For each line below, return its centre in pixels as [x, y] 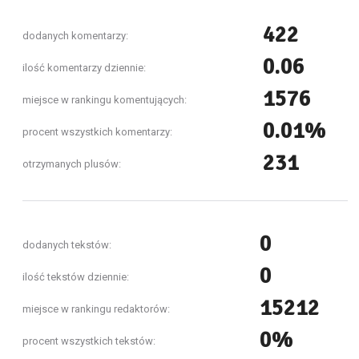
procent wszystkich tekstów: [89, 341]
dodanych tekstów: [67, 245]
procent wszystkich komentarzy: [97, 132]
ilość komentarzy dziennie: [84, 68]
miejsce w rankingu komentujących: [105, 100]
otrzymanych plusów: [72, 164]
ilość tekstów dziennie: [76, 277]
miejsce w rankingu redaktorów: [96, 309]
